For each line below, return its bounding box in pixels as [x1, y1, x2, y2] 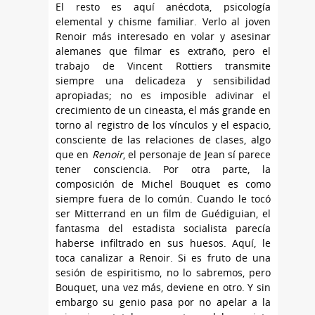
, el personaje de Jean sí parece [122, 148, 271, 162]
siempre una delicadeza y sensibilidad [56, 74, 271, 88]
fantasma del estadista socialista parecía [56, 221, 271, 236]
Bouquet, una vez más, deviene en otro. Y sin [56, 281, 271, 295]
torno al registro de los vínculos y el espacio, [56, 118, 271, 132]
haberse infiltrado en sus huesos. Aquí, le [56, 236, 271, 250]
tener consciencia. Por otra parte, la [56, 162, 271, 176]
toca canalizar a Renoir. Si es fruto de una [56, 251, 271, 265]
